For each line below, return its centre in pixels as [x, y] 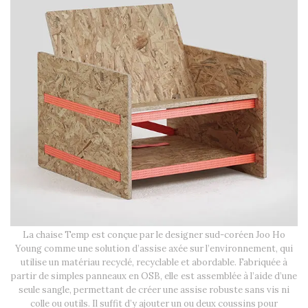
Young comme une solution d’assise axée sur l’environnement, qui [154, 248]
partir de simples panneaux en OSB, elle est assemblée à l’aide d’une [154, 276]
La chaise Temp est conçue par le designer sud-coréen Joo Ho [154, 234]
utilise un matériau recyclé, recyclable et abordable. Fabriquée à [154, 262]
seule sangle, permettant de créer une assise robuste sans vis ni [154, 289]
